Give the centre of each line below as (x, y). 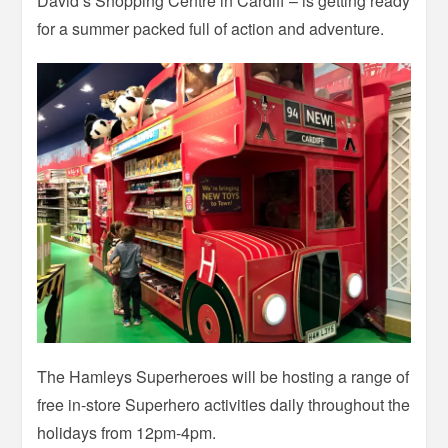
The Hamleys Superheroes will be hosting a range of (223, 377)
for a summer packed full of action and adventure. (211, 29)
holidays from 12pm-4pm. (127, 433)
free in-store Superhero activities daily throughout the (224, 405)
